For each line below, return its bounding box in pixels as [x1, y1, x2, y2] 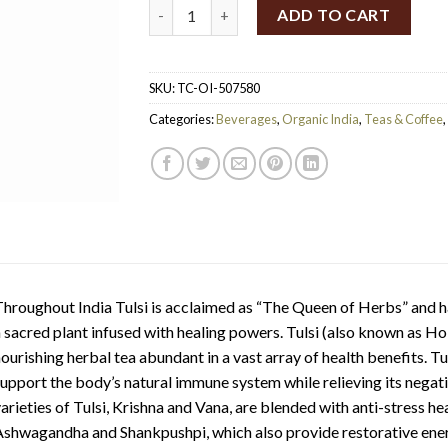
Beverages [216, 111, 277, 128]
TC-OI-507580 [177, 80, 260, 97]
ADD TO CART [277, 5, 391, 25]
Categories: [149, 111, 216, 128]
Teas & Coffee [364, 111, 443, 128]
